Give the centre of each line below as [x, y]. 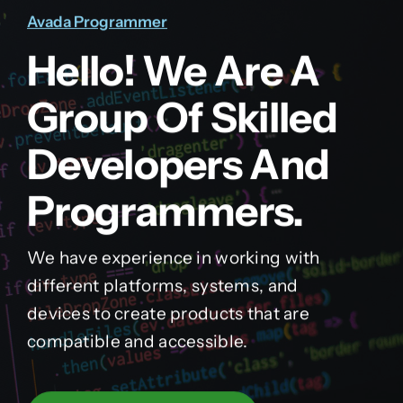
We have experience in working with [173, 258]
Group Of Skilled [182, 118]
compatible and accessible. [137, 342]
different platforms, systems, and [162, 286]
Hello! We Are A [173, 71]
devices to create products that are [168, 314]
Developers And [178, 165]
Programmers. [165, 211]
